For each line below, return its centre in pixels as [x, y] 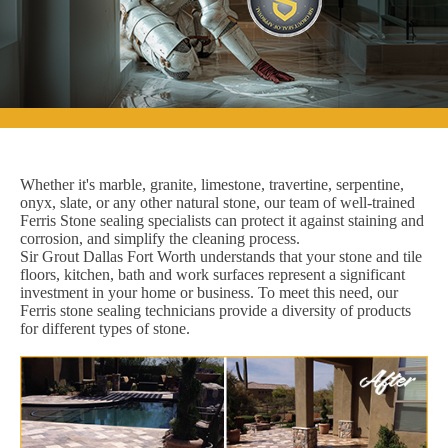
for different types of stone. [105, 328]
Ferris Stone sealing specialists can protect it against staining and [222, 220]
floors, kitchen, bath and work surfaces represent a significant [212, 274]
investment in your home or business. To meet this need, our [209, 292]
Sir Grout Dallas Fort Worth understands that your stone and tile [221, 256]
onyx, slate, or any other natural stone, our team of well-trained [217, 202]
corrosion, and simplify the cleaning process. [160, 238]
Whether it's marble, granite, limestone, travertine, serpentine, [212, 184]
